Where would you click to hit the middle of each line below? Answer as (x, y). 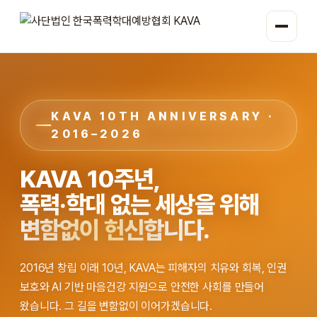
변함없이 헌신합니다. (115, 230)
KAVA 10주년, (90, 179)
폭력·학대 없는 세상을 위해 (139, 204)
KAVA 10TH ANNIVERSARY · (163, 116)
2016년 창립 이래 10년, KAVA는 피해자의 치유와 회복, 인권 (153, 268)
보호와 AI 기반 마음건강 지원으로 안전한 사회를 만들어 (142, 287)
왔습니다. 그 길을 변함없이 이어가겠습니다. (116, 306)
